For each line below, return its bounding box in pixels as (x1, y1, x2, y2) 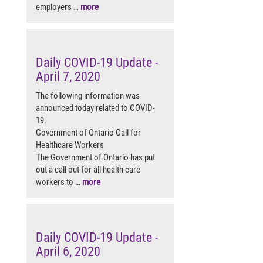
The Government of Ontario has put (36, 151, 155, 163)
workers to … (36, 176, 82, 187)
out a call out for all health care (36, 164, 140, 175)
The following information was (36, 90, 140, 101)
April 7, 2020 (36, 69, 100, 84)
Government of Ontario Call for (36, 127, 141, 138)
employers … (36, 1, 80, 12)
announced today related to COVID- (36, 102, 155, 113)
